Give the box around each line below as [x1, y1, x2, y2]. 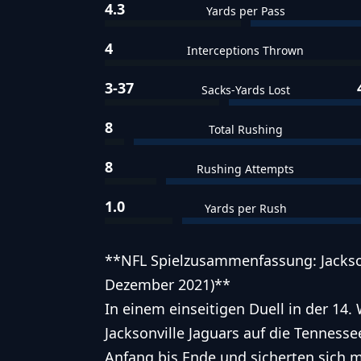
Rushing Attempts [197, 160, 295, 176]
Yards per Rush [204, 200, 287, 216]
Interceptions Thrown [187, 42, 305, 58]
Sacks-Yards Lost [201, 81, 290, 98]
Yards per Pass [205, 2, 285, 19]
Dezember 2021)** [105, 274, 230, 294]
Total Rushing [208, 121, 283, 137]
